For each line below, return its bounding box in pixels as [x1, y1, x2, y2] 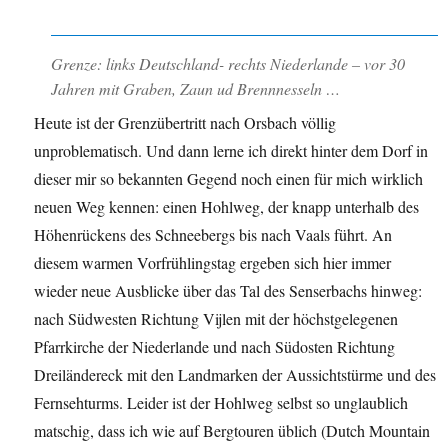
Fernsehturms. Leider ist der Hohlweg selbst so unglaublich [34, 392, 409, 414]
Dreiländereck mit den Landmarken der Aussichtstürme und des [34, 364, 437, 386]
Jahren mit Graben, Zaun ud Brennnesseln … [50, 78, 340, 100]
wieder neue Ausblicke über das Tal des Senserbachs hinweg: [34, 280, 423, 302]
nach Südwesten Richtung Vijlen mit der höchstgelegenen [34, 308, 399, 330]
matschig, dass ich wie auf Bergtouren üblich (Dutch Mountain [34, 420, 431, 442]
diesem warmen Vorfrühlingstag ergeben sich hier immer [34, 252, 392, 274]
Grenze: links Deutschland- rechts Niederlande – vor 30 [50, 53, 405, 75]
